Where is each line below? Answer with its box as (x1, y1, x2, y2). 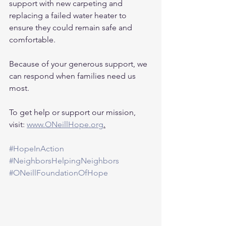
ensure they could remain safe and (9, 23, 134, 32)
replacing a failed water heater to (9, 11, 129, 20)
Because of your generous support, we (9, 59, 149, 69)
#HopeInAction (9, 144, 64, 153)
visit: (9, 120, 27, 129)
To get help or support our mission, (9, 107, 138, 117)
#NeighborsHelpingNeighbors (9, 156, 119, 165)
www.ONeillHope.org (27, 120, 103, 129)
